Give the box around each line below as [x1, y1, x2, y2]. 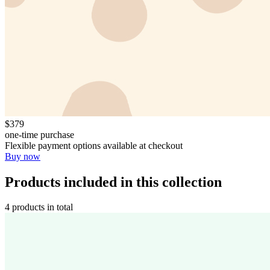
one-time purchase [5, 129, 74, 140]
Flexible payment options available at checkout [5, 140, 183, 151]
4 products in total [5, 202, 73, 213]
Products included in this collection [5, 174, 222, 190]
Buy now [5, 151, 40, 162]
